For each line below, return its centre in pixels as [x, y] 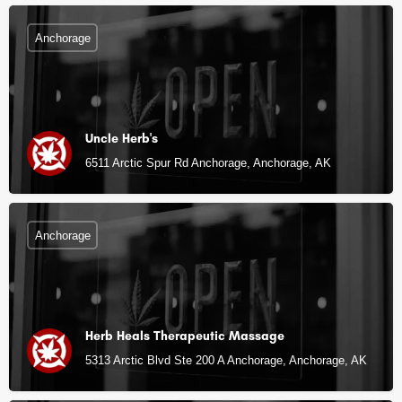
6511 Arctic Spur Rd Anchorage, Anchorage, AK [208, 163]
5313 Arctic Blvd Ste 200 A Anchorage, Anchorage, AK [226, 360]
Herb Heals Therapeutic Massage [185, 336]
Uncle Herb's [122, 139]
